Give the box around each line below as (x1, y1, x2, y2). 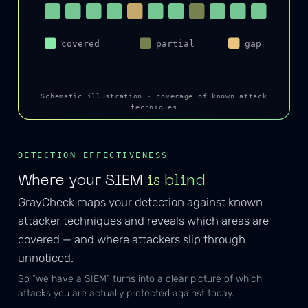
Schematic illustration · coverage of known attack (41, 91, 267, 100)
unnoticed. (17, 251, 74, 265)
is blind (147, 173, 206, 188)
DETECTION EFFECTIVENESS (17, 151, 168, 161)
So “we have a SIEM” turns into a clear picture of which (17, 272, 262, 285)
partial (155, 38, 195, 49)
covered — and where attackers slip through (17, 232, 245, 246)
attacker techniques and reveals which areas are (17, 214, 269, 228)
